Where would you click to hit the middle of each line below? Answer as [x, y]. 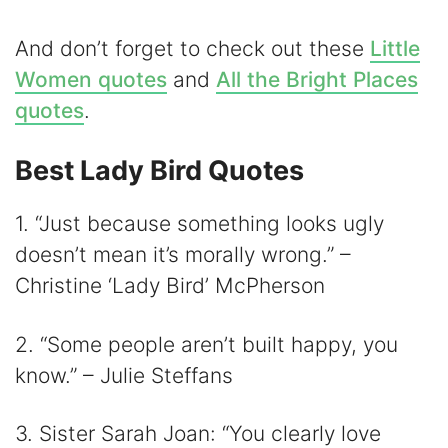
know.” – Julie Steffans [124, 375]
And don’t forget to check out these [192, 48]
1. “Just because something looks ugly [199, 224]
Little [395, 48]
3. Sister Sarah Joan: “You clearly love [198, 433]
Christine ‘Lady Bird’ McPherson [170, 286]
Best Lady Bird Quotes [159, 171]
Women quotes [91, 79]
